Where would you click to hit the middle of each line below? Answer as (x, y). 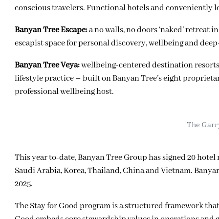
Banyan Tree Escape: (51, 30)
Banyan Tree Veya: (47, 65)
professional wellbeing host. (64, 91)
